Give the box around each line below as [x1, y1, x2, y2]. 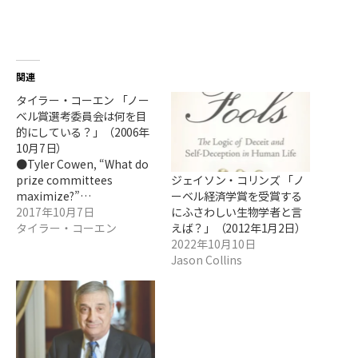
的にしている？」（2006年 [16, 124, 150, 141]
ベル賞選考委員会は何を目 [16, 108, 147, 125]
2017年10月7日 [16, 204, 94, 221]
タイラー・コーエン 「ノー [16, 92, 149, 109]
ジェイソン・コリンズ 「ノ [171, 171, 304, 188]
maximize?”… [16, 188, 91, 205]
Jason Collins [171, 251, 242, 268]
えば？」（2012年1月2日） [171, 219, 306, 236]
